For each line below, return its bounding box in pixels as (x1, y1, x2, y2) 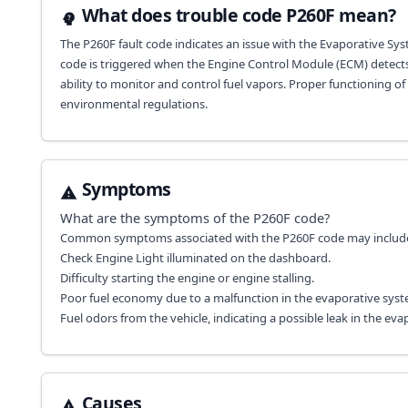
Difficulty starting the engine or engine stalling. (59, 269, 314, 286)
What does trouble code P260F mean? (81, 3, 396, 28)
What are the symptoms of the (59, 208, 253, 227)
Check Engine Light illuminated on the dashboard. (59, 249, 331, 266)
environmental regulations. (59, 95, 208, 112)
